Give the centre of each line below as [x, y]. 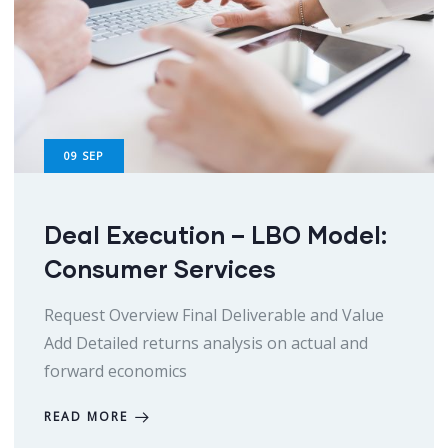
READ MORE [86, 417]
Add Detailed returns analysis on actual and [206, 343]
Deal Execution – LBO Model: [215, 235]
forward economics [115, 371]
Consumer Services [160, 269]
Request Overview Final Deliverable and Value [214, 315]
